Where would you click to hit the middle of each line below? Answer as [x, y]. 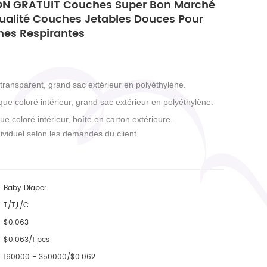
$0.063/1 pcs [26, 240]
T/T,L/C [16, 205]
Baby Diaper [25, 188]
